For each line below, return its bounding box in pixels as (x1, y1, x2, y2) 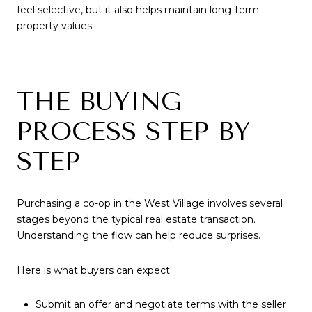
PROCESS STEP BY (17, 117, 250, 147)
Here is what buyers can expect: (17, 263, 172, 276)
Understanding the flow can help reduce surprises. (17, 229, 260, 242)
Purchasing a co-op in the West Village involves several (17, 197, 283, 210)
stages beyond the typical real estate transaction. (17, 213, 256, 226)
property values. (17, 19, 94, 33)
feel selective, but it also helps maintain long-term (17, 3, 259, 17)
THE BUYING (17, 87, 182, 117)
